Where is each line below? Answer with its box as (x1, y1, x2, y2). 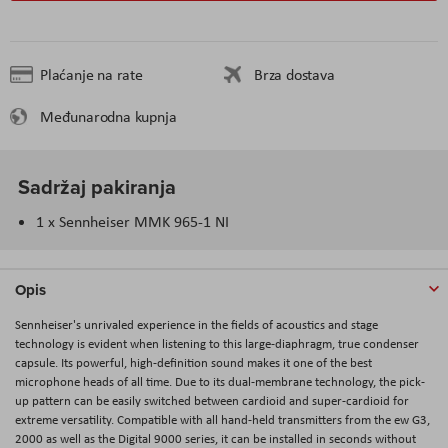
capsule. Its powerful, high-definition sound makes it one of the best (15, 353, 372, 371)
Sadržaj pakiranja (18, 171, 176, 201)
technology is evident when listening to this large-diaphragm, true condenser (15, 334, 419, 352)
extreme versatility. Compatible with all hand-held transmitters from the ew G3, (15, 410, 430, 428)
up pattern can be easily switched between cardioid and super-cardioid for (15, 391, 409, 409)
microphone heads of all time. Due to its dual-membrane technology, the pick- (15, 372, 425, 390)
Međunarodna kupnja (40, 105, 177, 127)
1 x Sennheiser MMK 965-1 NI (36, 210, 229, 232)
